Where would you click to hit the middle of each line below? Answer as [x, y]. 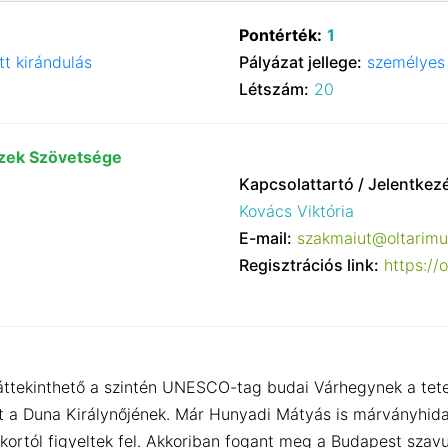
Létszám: [274, 88]
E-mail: [265, 237]
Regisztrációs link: [309, 264]
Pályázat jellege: [300, 61]
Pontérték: [280, 34]
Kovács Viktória [296, 210]
